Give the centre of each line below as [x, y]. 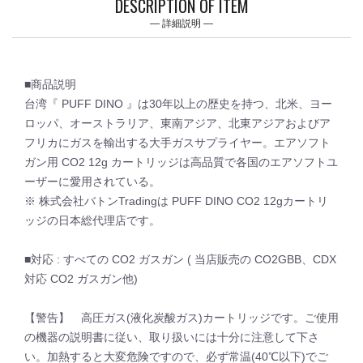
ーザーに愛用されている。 [92, 181]
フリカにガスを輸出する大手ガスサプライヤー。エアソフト [177, 143]
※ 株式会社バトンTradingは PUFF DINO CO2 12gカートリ [176, 201]
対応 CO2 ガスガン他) [81, 279]
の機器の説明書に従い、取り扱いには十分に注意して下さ [172, 337]
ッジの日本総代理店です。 [92, 220]
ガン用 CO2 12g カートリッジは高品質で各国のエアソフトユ [181, 162]
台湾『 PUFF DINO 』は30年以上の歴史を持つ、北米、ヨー [178, 104]
